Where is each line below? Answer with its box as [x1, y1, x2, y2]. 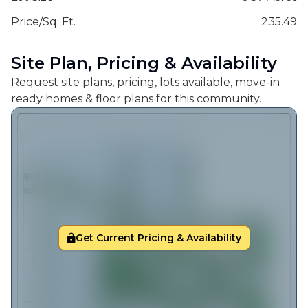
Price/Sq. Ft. [11, 15, 76, 29]
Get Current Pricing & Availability [75, 232, 241, 245]
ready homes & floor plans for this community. [11, 92, 261, 106]
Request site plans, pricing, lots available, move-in [11, 76, 280, 89]
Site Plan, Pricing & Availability [11, 53, 277, 74]
